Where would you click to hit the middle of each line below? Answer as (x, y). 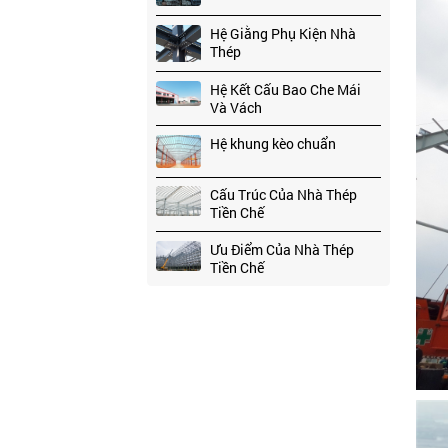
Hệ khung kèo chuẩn (272, 144)
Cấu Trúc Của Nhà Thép (283, 195)
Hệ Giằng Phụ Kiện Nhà (282, 33)
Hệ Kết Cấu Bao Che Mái (285, 89)
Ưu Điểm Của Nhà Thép (281, 249)
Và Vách (235, 107)
